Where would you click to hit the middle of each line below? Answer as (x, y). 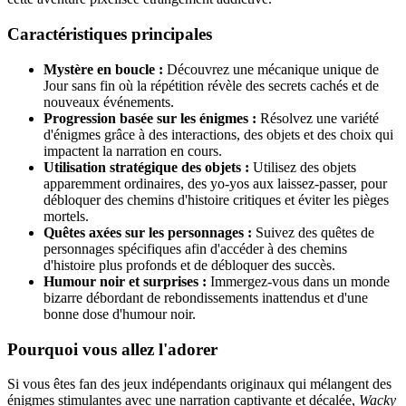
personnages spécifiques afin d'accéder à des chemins (195, 248)
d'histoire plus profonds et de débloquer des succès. (189, 265)
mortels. (66, 216)
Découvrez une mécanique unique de (271, 69)
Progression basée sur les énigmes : (150, 118)
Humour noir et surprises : (125, 281)
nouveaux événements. (109, 101)
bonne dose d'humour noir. (120, 314)
